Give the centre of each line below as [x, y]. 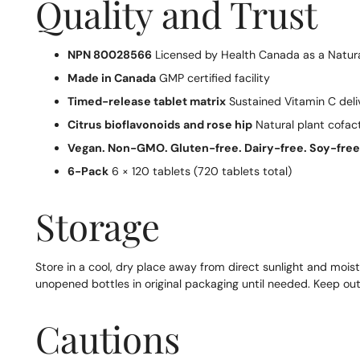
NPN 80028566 [110, 55]
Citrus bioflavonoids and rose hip [160, 125]
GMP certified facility [213, 78]
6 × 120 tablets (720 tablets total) [200, 172]
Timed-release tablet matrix [147, 102]
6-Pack [88, 172]
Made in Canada [112, 78]
